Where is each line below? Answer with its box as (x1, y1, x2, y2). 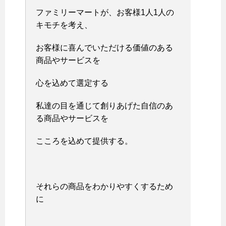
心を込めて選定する (36, 78, 108, 87)
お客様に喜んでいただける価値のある (36, 43, 173, 52)
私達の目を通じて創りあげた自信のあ (36, 101, 173, 110)
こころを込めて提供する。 (36, 136, 133, 145)
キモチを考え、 (36, 20, 92, 29)
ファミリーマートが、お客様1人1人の (36, 8, 174, 17)
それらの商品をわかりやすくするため (36, 182, 173, 191)
